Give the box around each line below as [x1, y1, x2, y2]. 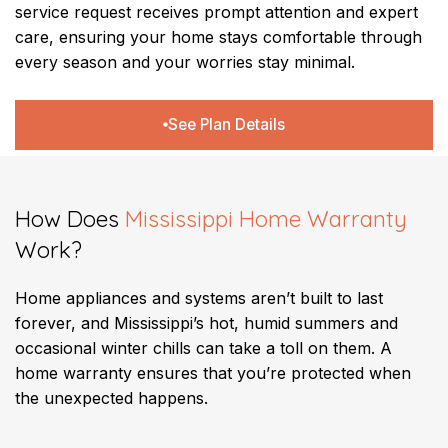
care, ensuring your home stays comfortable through [15, 26, 422, 47]
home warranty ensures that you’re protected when [15, 362, 411, 383]
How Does [15, 204, 125, 233]
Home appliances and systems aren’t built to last [15, 287, 383, 308]
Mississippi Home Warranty [125, 204, 407, 233]
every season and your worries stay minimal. [15, 51, 355, 72]
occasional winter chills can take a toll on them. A [15, 337, 392, 358]
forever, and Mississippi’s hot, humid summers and [15, 312, 398, 333]
